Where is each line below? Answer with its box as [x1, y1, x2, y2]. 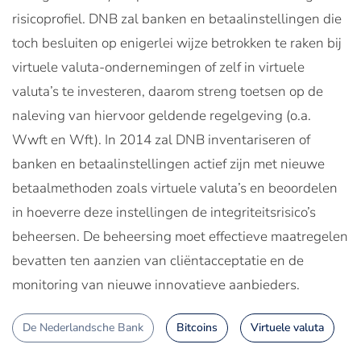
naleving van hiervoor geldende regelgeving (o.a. [12, 106, 311, 126]
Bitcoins [176, 320, 218, 336]
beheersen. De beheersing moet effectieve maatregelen [12, 227, 348, 247]
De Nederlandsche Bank [23, 320, 143, 336]
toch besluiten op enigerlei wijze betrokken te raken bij [12, 34, 342, 53]
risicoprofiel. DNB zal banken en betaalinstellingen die [12, 10, 342, 29]
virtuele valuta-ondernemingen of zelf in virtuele [12, 58, 305, 77]
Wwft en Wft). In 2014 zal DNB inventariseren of [12, 131, 310, 150]
